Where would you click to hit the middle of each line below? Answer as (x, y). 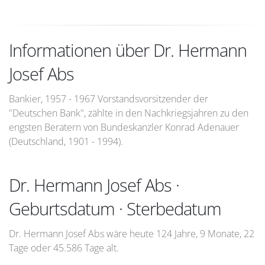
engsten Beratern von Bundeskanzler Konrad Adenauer (124, 127)
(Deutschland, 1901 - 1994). (66, 141)
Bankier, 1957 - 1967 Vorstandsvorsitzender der (109, 99)
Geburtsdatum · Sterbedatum (115, 209)
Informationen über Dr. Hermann (128, 50)
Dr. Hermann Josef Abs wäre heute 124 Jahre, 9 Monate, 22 (132, 234)
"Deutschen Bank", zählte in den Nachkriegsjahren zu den (129, 113)
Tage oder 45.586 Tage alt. (64, 248)
